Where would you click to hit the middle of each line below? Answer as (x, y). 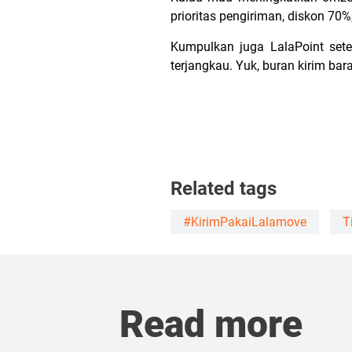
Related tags (224, 189)
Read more (211, 324)
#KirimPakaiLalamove (245, 222)
